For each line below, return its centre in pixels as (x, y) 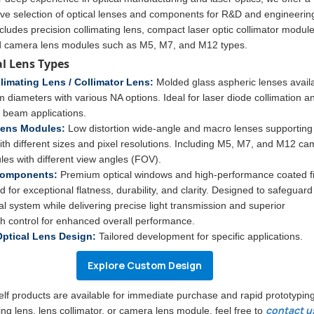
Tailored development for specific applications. (199, 236)
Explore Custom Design (145, 265)
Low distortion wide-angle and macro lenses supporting (189, 128)
